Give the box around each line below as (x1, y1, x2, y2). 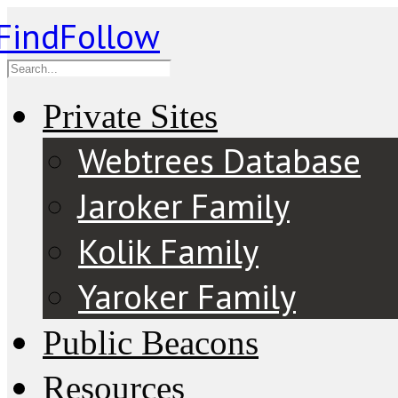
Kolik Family (78, 228, 259, 274)
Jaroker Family (78, 183, 290, 228)
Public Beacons (43, 323, 259, 362)
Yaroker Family (78, 274, 296, 319)
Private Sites (43, 97, 218, 135)
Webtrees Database (78, 138, 361, 183)
